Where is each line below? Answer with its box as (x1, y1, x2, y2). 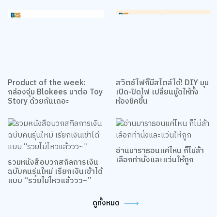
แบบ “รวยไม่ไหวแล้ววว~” (7, 172, 92, 186)
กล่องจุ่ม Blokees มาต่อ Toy (7, 84, 103, 97)
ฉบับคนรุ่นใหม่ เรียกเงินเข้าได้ (7, 163, 103, 177)
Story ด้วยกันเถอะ (7, 93, 69, 107)
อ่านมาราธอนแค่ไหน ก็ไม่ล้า (115, 142, 204, 156)
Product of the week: (7, 75, 86, 88)
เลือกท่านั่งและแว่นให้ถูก (115, 152, 194, 165)
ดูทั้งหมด (92, 195, 120, 208)
